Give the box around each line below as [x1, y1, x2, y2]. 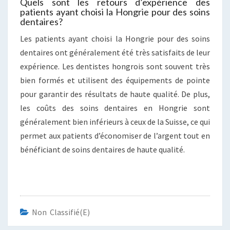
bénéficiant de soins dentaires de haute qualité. [20, 144, 185, 155]
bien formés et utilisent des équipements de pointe [20, 74, 210, 85]
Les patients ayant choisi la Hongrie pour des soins [20, 33, 210, 44]
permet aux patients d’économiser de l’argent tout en [20, 130, 210, 141]
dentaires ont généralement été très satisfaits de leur [20, 47, 210, 57]
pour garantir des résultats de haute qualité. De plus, [20, 88, 210, 99]
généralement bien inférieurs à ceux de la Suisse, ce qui [20, 116, 210, 127]
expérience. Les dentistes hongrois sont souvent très [20, 61, 210, 71]
